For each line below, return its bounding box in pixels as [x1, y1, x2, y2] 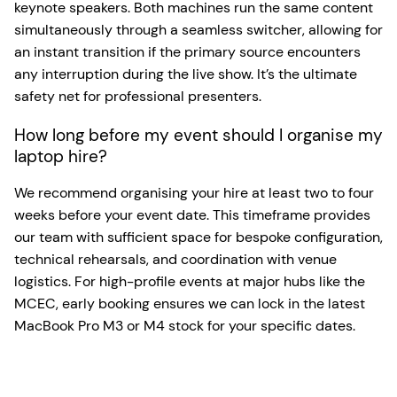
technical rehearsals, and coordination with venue [14, 249, 337, 269]
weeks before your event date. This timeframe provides [14, 205, 370, 224]
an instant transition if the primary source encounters [14, 42, 361, 61]
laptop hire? [14, 144, 107, 167]
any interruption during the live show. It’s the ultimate [14, 64, 357, 83]
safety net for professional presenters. [14, 86, 261, 105]
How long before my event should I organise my [14, 123, 383, 146]
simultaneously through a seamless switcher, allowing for [14, 19, 383, 39]
